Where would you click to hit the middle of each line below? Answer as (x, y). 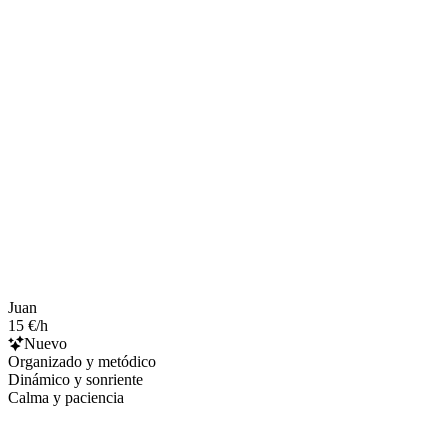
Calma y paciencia (66, 397)
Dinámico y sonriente (75, 379)
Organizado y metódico (82, 361)
